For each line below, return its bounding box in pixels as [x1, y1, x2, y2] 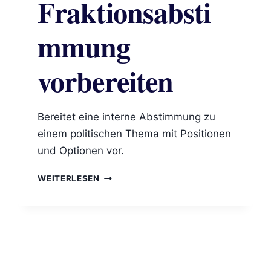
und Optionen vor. [38, 145, 125, 157]
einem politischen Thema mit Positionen [38, 128, 232, 140]
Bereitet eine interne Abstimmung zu [38, 111, 216, 123]
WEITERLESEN [38, 174, 100, 184]
